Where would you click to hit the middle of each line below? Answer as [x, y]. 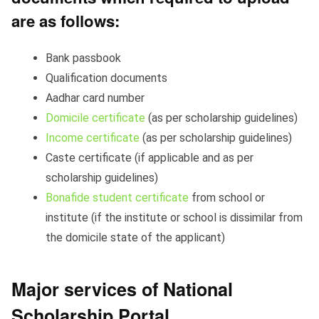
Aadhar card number [95, 98]
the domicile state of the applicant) [135, 237]
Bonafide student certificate [117, 197]
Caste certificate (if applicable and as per [150, 157]
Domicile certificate [95, 117]
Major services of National [122, 289]
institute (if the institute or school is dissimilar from [174, 217]
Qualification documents [106, 78]
